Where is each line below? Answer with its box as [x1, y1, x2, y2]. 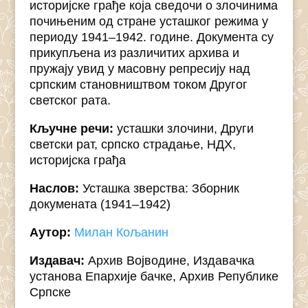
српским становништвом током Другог [29, 78, 247, 92]
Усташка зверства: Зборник [78, 181, 239, 196]
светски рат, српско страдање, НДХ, [29, 137, 236, 152]
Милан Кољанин [74, 225, 168, 240]
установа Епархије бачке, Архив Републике [29, 269, 278, 284]
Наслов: [29, 181, 79, 196]
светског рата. [29, 93, 111, 108]
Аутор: [29, 225, 71, 240]
